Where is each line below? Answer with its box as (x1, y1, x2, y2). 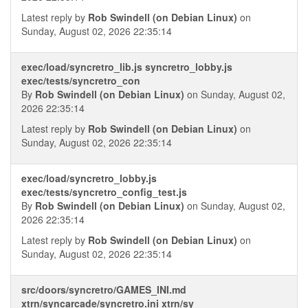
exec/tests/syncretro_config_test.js (21, 185, 187, 199)
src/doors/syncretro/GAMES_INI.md (21, 283, 186, 296)
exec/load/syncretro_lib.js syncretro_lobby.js (21, 60, 232, 74)
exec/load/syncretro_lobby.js (21, 171, 157, 185)
